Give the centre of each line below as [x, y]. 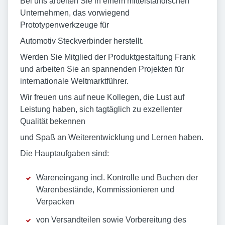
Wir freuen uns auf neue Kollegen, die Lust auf [102, 97]
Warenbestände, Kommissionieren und [105, 190]
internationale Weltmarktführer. [74, 81]
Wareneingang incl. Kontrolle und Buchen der [117, 178]
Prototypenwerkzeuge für [65, 25]
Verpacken [55, 202]
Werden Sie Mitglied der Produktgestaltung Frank [108, 57]
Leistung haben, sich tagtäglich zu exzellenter [101, 109]
